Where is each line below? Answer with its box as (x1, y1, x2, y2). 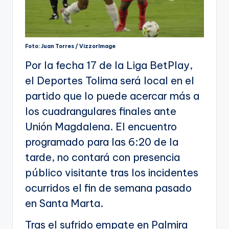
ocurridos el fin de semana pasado (25, 181, 192, 195)
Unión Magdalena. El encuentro (25, 120, 177, 133)
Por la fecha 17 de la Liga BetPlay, (25, 59, 193, 72)
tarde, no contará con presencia (25, 151, 180, 164)
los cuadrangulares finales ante (25, 105, 176, 118)
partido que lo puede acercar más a (25, 89, 199, 103)
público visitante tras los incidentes (25, 166, 198, 179)
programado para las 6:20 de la (25, 135, 178, 149)
